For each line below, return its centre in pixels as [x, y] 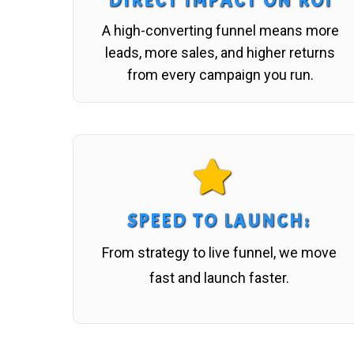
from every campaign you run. [220, 74]
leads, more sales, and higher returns [220, 52]
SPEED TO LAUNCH [216, 220]
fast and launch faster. [219, 277]
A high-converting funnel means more [220, 30]
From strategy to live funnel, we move [219, 252]
